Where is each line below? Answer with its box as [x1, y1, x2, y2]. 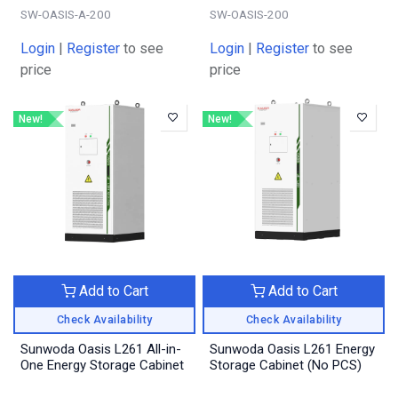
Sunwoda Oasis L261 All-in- [20, 341, 181, 358]
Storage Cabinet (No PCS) [210, 357, 362, 374]
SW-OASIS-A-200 [20, 7, 111, 22]
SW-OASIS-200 [210, 7, 289, 22]
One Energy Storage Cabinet [20, 357, 184, 374]
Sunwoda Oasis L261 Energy [210, 341, 375, 358]
